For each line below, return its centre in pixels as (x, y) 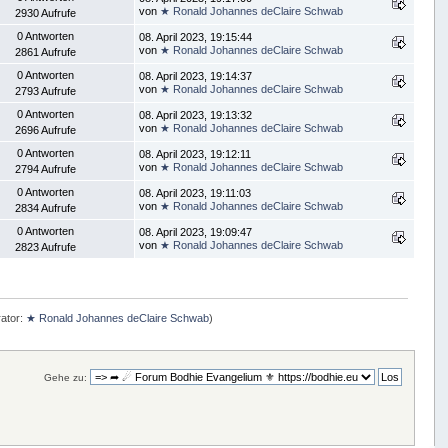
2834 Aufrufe (46, 208)
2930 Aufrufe (46, 13)
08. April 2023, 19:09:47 (196, 232)
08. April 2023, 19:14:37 (196, 76)
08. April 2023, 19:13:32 (196, 115)
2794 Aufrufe (46, 169)
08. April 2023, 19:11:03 (195, 193)
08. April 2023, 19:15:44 (196, 37)
